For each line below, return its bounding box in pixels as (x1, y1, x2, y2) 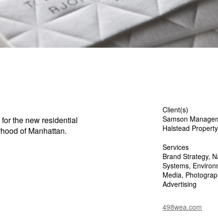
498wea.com (163, 202, 202, 212)
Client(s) (163, 105, 188, 114)
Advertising (163, 179, 197, 189)
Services (163, 142, 189, 152)
